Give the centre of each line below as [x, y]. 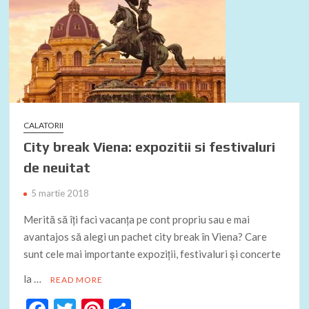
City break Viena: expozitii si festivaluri [150, 147]
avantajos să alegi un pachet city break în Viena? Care [146, 237]
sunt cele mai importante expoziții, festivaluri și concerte [152, 254]
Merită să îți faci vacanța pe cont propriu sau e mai [137, 220]
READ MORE [77, 280]
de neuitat [57, 168]
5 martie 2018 [60, 193]
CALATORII [44, 126]
